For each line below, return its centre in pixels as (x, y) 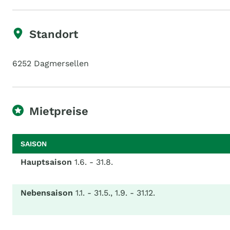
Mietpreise (59, 111)
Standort (54, 34)
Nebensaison (47, 193)
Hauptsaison (46, 162)
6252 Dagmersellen (51, 63)
